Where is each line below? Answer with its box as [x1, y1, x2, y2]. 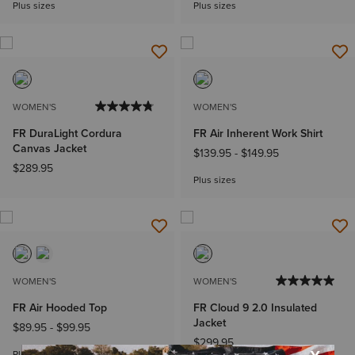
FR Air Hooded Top [13, 300, 107, 316]
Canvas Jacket [13, 140, 86, 157]
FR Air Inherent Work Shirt [193, 125, 323, 142]
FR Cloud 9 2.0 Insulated [193, 300, 317, 316]
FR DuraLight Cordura [13, 125, 122, 142]
